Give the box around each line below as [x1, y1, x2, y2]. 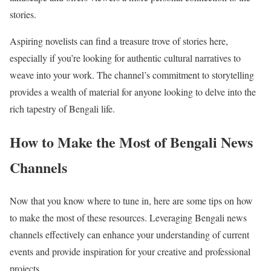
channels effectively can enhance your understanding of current [10, 227, 249, 241]
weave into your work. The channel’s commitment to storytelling [10, 68, 254, 81]
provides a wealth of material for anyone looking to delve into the [10, 85, 256, 98]
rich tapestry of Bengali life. [10, 102, 115, 115]
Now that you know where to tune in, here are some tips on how [10, 194, 253, 207]
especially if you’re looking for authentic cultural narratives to [10, 51, 241, 64]
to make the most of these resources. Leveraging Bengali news [10, 211, 247, 224]
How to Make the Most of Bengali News [10, 131, 253, 152]
